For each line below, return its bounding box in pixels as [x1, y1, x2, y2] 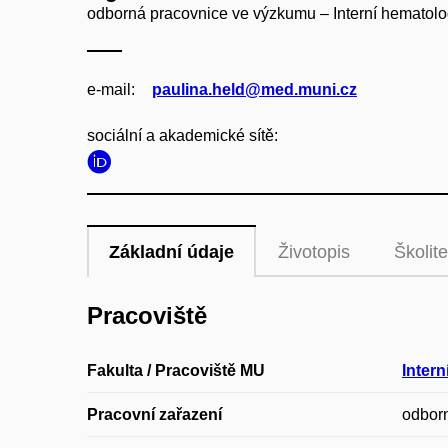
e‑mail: [87, 81, 135, 98]
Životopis [278, 242, 350, 262]
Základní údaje [109, 242, 234, 262]
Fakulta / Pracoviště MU [87, 362, 265, 380]
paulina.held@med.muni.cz [152, 81, 357, 98]
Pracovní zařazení [87, 406, 222, 424]
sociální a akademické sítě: [87, 127, 278, 144]
